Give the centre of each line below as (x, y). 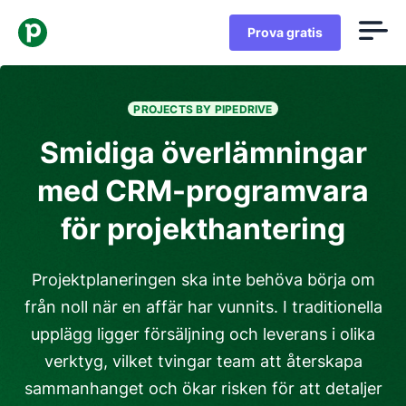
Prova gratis (285, 32)
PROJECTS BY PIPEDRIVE (203, 109)
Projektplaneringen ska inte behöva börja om (203, 280)
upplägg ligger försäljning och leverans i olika (203, 334)
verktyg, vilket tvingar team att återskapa (203, 361)
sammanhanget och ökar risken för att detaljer (203, 388)
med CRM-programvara (203, 191)
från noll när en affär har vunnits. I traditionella (203, 307)
